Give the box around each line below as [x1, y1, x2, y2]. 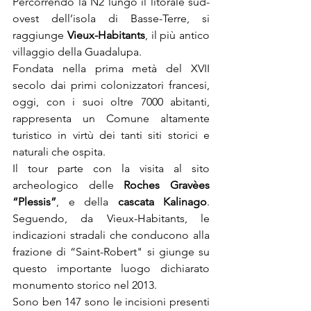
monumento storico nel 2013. [12, 278, 157, 292]
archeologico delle [12, 178, 124, 192]
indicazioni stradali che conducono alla [12, 228, 210, 242]
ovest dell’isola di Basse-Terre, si [12, 12, 210, 25]
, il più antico [144, 28, 210, 42]
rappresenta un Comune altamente [12, 112, 210, 125]
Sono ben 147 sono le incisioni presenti [12, 295, 210, 308]
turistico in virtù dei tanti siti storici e [12, 128, 210, 142]
